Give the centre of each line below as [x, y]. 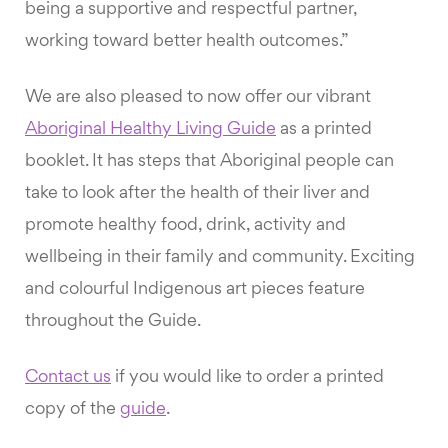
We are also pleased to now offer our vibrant [198, 98]
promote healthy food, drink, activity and [185, 226]
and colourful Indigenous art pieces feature [195, 290]
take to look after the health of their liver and [197, 194]
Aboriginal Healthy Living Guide [150, 130]
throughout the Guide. [113, 322]
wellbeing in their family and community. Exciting [220, 258]
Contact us [68, 378]
